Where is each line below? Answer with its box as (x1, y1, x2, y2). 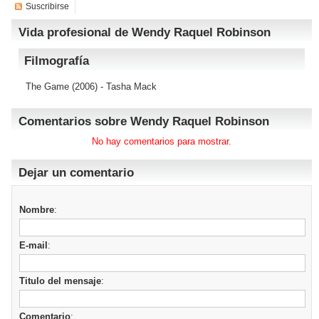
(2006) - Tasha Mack (69, 81, 157, 92)
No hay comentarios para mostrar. (92, 136, 231, 147)
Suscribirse (26, 1, 69, 11)
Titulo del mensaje (19, 276, 101, 286)
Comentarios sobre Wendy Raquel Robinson (19, 115, 269, 128)
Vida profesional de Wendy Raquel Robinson (19, 26, 271, 39)
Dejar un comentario (19, 166, 134, 179)
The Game (26, 81, 69, 92)
